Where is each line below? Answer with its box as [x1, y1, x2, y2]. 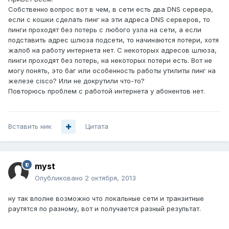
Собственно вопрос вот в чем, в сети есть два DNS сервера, [8, 5, 213, 14]
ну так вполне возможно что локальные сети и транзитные [8, 194, 204, 203]
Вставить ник [8, 122, 52, 131]
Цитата [85, 122, 108, 131]
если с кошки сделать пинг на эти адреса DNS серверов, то [8, 15, 210, 24]
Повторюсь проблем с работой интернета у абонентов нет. [8, 87, 205, 96]
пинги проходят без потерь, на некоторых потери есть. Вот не [8, 56, 212, 65]
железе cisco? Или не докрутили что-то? [8, 77, 145, 85]
